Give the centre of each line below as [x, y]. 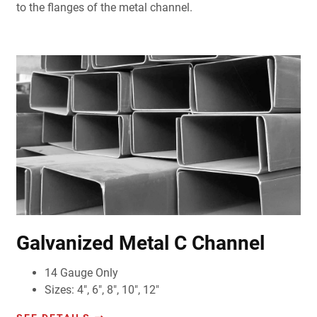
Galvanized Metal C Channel [140, 243]
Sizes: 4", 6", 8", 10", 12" [102, 290]
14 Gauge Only [81, 273]
